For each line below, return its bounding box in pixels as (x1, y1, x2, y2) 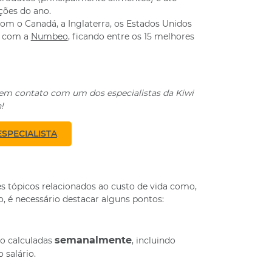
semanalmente (54, 234, 132, 246)
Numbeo (30, 31, 68, 42)
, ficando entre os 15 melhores (67, 31, 194, 42)
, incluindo (131, 235, 175, 246)
